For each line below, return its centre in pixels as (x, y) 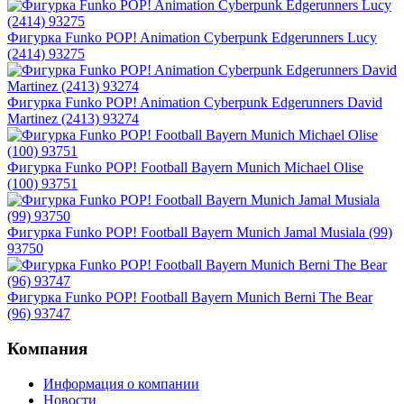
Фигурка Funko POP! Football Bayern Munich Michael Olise (185, 168)
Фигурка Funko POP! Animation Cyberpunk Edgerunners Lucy (192, 38)
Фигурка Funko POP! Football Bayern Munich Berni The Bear (190, 298)
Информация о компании (121, 383)
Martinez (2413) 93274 (73, 119)
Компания (47, 348)
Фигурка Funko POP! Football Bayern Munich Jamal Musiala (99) (200, 233)
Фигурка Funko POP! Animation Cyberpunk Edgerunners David (195, 103)
